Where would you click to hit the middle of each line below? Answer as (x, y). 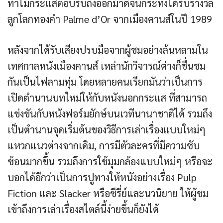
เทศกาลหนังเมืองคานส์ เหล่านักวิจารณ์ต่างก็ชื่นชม (107, 66)
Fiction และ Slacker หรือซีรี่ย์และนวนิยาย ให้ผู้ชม (108, 193)
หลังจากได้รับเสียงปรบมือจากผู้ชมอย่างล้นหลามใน (108, 50)
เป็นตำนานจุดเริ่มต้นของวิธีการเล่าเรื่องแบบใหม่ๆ (107, 130)
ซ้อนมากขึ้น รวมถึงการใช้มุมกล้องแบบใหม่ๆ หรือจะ (110, 162)
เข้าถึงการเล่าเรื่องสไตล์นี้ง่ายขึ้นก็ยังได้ (83, 209)
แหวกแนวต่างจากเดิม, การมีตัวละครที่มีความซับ (104, 146)
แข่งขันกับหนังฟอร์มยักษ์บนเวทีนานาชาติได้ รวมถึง (110, 114)
